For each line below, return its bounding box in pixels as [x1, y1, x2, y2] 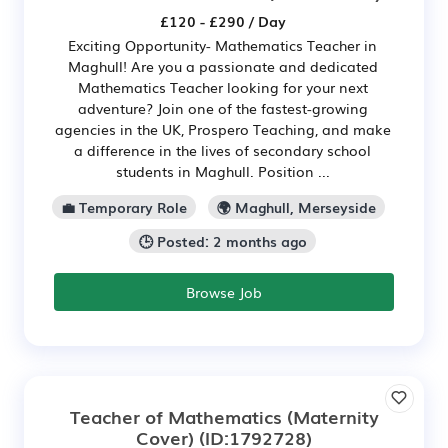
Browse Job [186, 281, 262, 302]
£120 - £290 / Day [159, 11, 286, 31]
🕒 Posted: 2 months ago [138, 230, 307, 251]
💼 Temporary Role [60, 196, 187, 217]
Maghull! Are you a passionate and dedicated [67, 56, 378, 76]
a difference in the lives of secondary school [74, 140, 371, 160]
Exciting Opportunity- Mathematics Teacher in [68, 35, 377, 55]
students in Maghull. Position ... [115, 161, 330, 181]
